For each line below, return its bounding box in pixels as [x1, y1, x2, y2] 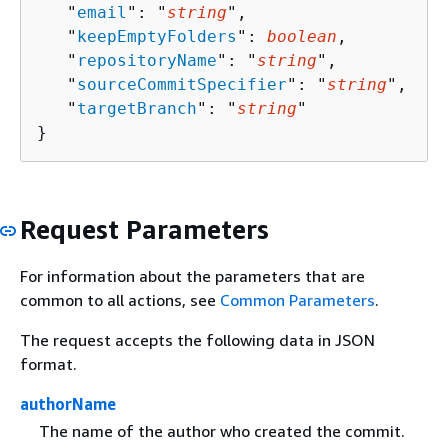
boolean [267, 26, 337, 46]
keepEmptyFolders [77, 26, 237, 46]
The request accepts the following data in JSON [20, 330, 375, 350]
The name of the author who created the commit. [38, 421, 405, 442]
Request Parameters [20, 213, 269, 245]
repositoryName [77, 50, 217, 70]
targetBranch [77, 98, 197, 118]
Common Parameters [220, 290, 375, 310]
